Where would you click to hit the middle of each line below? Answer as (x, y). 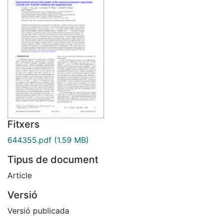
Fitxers (24, 124)
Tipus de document (53, 159)
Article (20, 175)
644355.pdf (29, 140)
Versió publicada (38, 210)
